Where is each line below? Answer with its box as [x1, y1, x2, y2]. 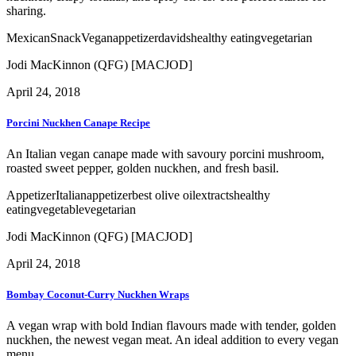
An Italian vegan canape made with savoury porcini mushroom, [6, 147, 324, 161]
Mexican [6, 30, 50, 44]
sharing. [6, 3, 46, 17]
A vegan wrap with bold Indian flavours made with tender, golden [6, 319, 336, 333]
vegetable [37, 203, 84, 217]
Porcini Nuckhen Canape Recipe [6, 116, 150, 129]
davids [158, 30, 191, 44]
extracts [195, 188, 234, 203]
